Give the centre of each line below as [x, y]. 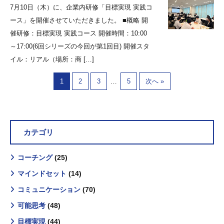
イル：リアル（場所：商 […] [52, 59]
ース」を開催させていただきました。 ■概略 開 [79, 20]
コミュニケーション [49, 190]
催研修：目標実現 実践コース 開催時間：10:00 [78, 33]
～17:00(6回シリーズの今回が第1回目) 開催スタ [80, 46]
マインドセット [42, 174]
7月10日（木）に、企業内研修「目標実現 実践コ [81, 7]
